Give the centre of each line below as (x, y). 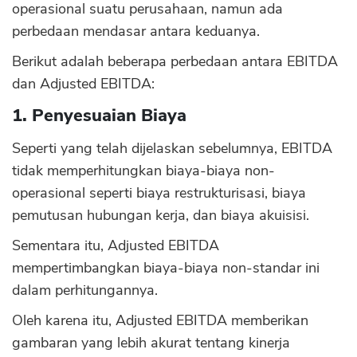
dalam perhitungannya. (85, 290)
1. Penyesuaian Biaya (99, 116)
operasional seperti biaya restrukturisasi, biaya (159, 193)
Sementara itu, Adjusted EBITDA (116, 245)
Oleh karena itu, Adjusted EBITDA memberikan (160, 320)
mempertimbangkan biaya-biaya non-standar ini (166, 268)
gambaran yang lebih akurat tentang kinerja (151, 343)
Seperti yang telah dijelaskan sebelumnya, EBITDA (172, 148)
